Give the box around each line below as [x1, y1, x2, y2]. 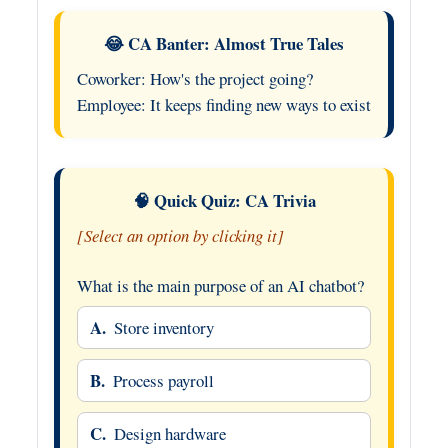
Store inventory [114, 316, 214, 340]
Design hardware [114, 422, 226, 446]
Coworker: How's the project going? [77, 67, 313, 90]
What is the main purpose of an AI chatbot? [77, 274, 364, 298]
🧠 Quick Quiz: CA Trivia [132, 188, 316, 214]
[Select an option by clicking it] [77, 224, 284, 248]
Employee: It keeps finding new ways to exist [77, 93, 371, 116]
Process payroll [113, 369, 214, 393]
